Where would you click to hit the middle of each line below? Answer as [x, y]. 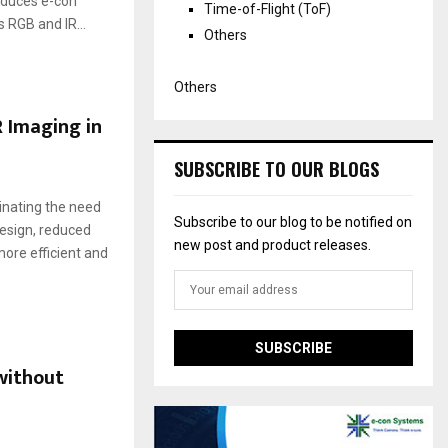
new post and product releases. [273, 245]
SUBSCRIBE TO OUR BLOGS [277, 169]
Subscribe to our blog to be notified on [293, 222]
